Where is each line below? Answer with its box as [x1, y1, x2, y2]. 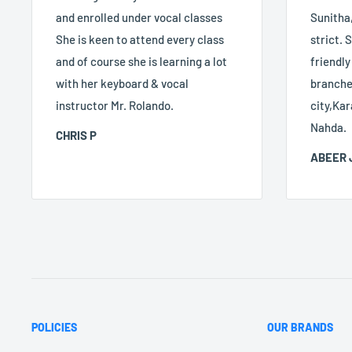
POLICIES [31, 320, 77, 334]
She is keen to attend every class [56, 31, 224, 46]
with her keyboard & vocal [56, 75, 189, 90]
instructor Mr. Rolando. [56, 97, 174, 112]
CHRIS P [56, 128, 97, 143]
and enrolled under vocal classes [56, 9, 222, 24]
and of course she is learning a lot [56, 53, 227, 68]
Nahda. [310, 119, 346, 134]
